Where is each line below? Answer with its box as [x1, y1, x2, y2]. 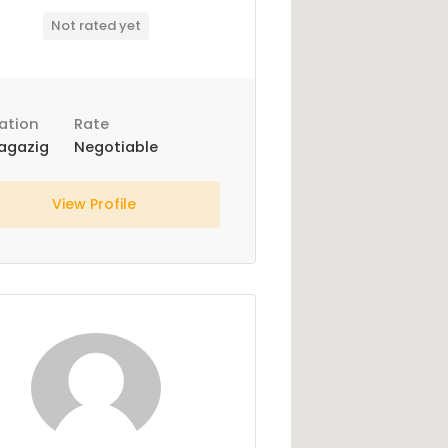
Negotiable [73, 137, 158, 157]
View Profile [51, 194, 140, 214]
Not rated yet [51, 16, 142, 35]
